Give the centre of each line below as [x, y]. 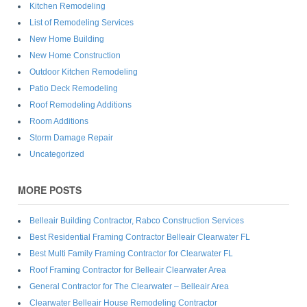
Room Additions [59, 121]
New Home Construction [75, 55]
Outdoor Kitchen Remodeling [83, 72]
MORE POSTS [49, 189]
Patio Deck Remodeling [73, 88]
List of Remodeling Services [81, 22]
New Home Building [66, 39]
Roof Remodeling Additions [80, 105]
